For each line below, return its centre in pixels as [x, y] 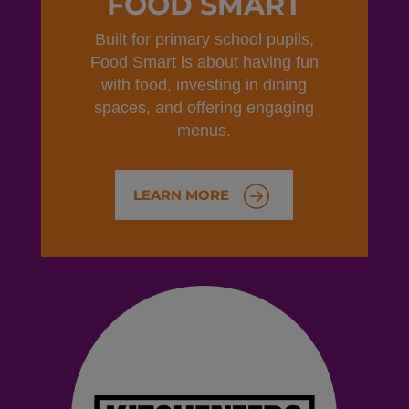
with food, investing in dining [204, 85]
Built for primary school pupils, [204, 39]
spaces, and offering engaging [204, 108]
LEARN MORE [182, 195]
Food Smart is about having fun [204, 62]
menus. [204, 131]
